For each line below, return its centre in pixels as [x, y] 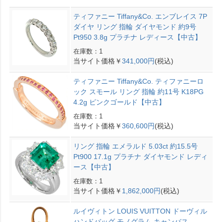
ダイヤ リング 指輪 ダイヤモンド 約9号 [135, 27]
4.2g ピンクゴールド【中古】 [119, 102]
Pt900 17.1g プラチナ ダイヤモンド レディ [140, 157]
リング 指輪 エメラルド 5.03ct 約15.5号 [135, 146]
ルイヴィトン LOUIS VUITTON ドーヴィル [140, 211]
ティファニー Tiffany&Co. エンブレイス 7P [140, 17]
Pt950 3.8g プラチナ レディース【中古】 [137, 37]
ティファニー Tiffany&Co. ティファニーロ [138, 82]
